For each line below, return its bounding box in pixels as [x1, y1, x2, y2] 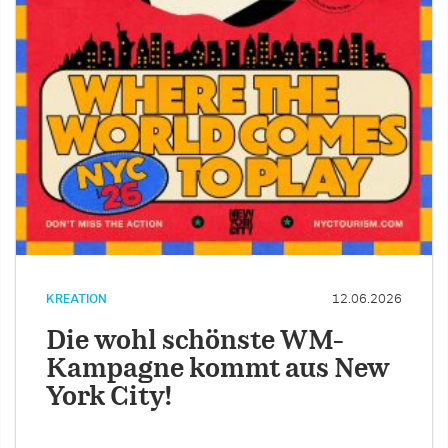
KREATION [46, 293, 107, 306]
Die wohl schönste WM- [46, 329, 345, 355]
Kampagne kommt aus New [46, 357, 390, 383]
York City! [46, 385, 172, 411]
